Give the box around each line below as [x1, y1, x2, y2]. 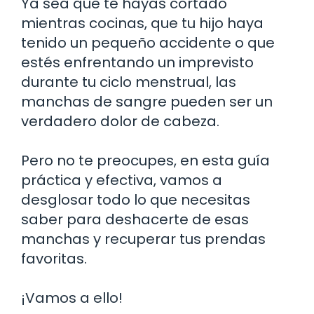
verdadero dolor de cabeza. [21, 111, 219, 131]
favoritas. [21, 248, 87, 268]
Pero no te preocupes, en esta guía [21, 150, 270, 170]
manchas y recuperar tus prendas [21, 228, 266, 249]
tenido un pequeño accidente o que [21, 32, 275, 53]
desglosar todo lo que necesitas [21, 189, 250, 210]
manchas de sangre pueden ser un [21, 91, 273, 111]
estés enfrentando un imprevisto [21, 52, 254, 72]
